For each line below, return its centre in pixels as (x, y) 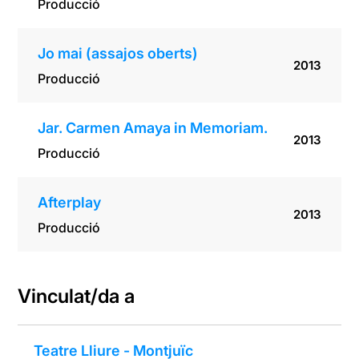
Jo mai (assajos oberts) (118, 54)
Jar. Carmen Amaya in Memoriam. (153, 128)
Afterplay (70, 203)
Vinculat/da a (77, 296)
